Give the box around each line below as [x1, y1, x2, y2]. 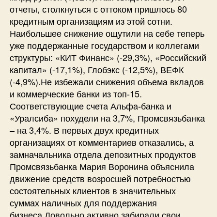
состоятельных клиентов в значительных [10, 184, 176, 197]
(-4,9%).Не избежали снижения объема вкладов [10, 75, 204, 88]
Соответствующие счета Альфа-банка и [10, 99, 171, 112]
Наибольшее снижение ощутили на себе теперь [10, 26, 204, 39]
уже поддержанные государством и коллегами [10, 38, 199, 51]
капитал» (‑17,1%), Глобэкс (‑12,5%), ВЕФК [10, 62, 184, 76]
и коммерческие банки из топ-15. [10, 87, 142, 100]
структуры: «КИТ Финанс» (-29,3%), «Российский [10, 50, 206, 63]
